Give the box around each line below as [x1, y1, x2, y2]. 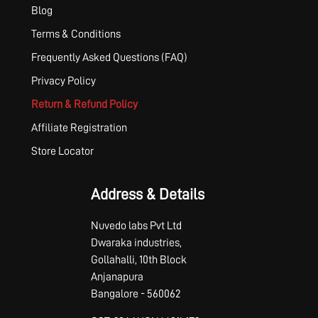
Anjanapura [91, 271, 143, 283]
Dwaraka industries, [91, 237, 182, 249]
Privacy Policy [31, 75, 96, 87]
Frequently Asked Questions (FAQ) [31, 52, 187, 64]
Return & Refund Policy [31, 99, 138, 111]
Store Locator [31, 146, 94, 158]
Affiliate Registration [31, 122, 127, 134]
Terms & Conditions [31, 28, 121, 40]
